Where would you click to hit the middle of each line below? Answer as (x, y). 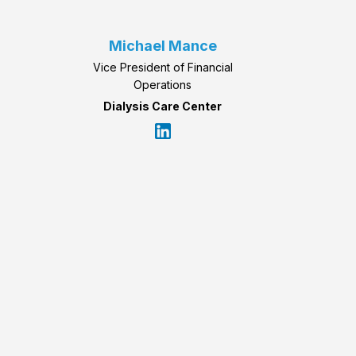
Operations (163, 85)
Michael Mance (163, 46)
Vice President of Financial (163, 68)
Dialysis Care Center (163, 106)
